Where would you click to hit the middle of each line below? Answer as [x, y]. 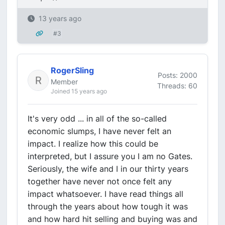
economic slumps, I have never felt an [99, 131]
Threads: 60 [177, 85]
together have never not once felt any [100, 181]
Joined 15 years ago [79, 91]
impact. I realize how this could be [93, 144]
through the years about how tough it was [108, 206]
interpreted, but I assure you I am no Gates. [110, 156]
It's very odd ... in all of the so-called [97, 119]
